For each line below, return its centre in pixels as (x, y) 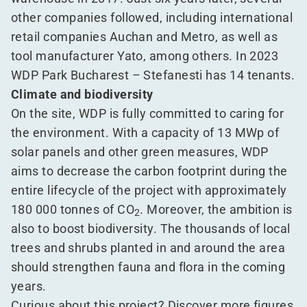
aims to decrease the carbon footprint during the (149, 171)
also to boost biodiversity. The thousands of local (151, 229)
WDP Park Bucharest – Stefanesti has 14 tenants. (153, 75)
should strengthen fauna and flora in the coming (148, 267)
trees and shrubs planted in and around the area (148, 248)
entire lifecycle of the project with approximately (149, 190)
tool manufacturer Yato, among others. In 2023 (145, 56)
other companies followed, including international (152, 17)
